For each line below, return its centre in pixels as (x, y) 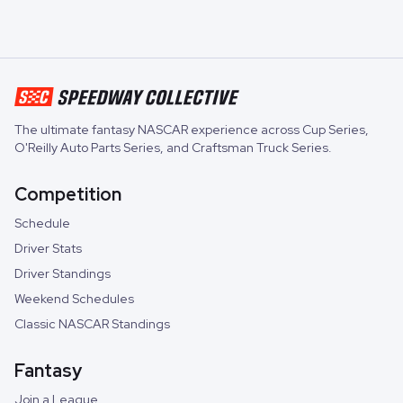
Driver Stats (48, 249)
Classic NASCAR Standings (92, 324)
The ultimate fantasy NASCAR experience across (158, 130)
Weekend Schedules (74, 299)
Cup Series (334, 130)
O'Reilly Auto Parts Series (87, 148)
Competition (68, 195)
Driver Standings (63, 274)
